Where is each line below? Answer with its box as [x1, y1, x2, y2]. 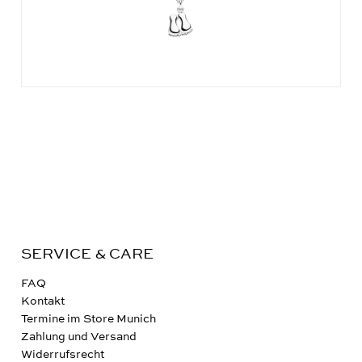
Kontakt [20, 294, 65, 308]
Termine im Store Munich [20, 312, 156, 326]
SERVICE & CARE [20, 245, 154, 263]
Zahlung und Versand [20, 330, 137, 343]
